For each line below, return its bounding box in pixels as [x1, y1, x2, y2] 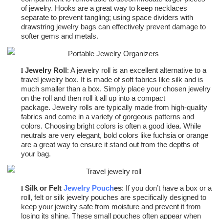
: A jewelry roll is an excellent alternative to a [67, 66, 206, 75]
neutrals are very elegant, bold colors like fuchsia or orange [21, 131, 208, 140]
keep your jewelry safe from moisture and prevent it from [21, 202, 201, 211]
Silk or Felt [25, 184, 64, 193]
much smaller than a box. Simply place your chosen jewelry [21, 85, 211, 93]
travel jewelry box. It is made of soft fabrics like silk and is [21, 75, 203, 84]
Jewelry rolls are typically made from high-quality [52, 103, 207, 112]
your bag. [21, 150, 51, 158]
